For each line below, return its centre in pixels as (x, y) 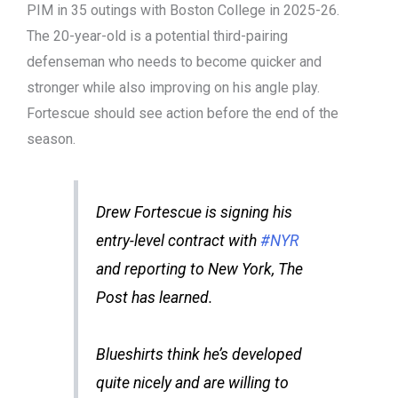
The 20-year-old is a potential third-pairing (157, 36)
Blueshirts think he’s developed (199, 355)
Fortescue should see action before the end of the (183, 114)
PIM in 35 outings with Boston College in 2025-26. (183, 11)
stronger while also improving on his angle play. (173, 88)
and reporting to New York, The (199, 270)
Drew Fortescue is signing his (194, 213)
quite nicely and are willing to (192, 383)
